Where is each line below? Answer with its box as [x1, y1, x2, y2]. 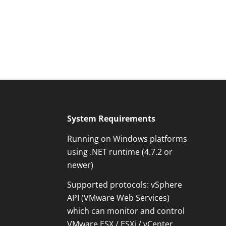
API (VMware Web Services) [67, 192, 169, 204]
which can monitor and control [67, 205, 185, 217]
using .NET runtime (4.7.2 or [67, 146, 173, 157]
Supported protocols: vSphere [67, 179, 182, 191]
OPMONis [138, 195, 163, 205]
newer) [67, 159, 93, 171]
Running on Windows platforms [67, 133, 187, 144]
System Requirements [67, 113, 155, 125]
